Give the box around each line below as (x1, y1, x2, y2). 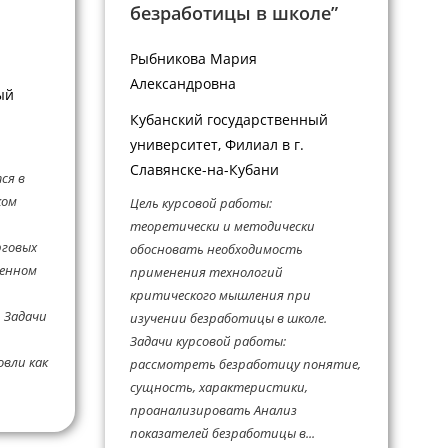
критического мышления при (129, 286, 311, 305)
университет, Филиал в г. (129, 134, 304, 154)
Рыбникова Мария (129, 49, 257, 69)
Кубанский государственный (129, 109, 328, 129)
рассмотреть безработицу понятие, (129, 355, 361, 374)
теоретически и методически (129, 217, 315, 236)
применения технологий (129, 263, 283, 282)
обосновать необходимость (129, 240, 303, 259)
